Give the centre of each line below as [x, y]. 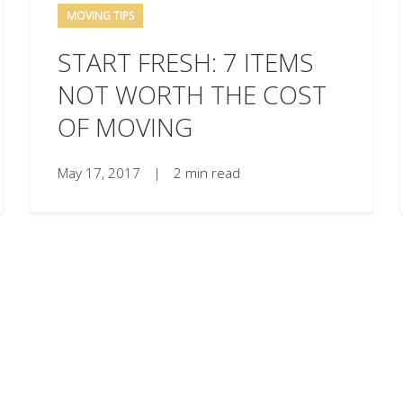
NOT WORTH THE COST [193, 94]
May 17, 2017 [101, 173]
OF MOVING [125, 126]
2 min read [207, 173]
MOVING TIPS [101, 15]
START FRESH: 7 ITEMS [186, 62]
